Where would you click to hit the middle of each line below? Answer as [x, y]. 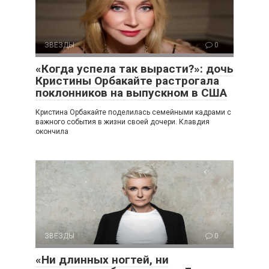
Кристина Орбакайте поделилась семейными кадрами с [133, 113]
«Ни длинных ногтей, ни [102, 260]
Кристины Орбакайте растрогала [127, 81]
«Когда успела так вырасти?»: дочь [134, 69]
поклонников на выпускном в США [131, 93]
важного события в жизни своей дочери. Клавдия [122, 122]
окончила [52, 132]
